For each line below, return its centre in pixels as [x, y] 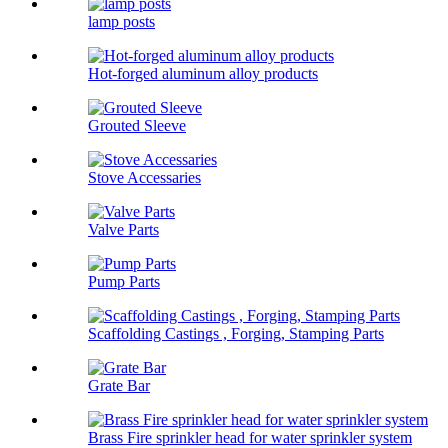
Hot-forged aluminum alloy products [203, 74]
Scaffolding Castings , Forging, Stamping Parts [236, 334]
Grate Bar [119, 386]
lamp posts [121, 22]
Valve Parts [123, 230]
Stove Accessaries [144, 178]
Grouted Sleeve [137, 126]
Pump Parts [124, 282]
